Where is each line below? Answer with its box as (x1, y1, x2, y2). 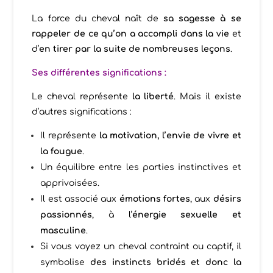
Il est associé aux (40, 194, 119, 204)
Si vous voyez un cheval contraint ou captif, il (40, 241, 241, 251)
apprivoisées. (40, 178, 100, 188)
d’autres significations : (32, 107, 135, 116)
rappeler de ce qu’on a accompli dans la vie (32, 29, 230, 38)
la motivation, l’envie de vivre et (99, 130, 241, 140)
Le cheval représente (32, 91, 132, 101)
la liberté (132, 91, 174, 101)
